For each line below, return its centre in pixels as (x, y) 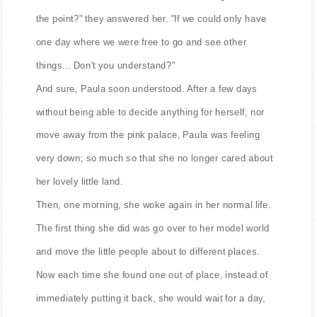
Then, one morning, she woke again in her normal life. (153, 204)
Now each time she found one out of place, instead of (152, 275)
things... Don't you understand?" (105, 65)
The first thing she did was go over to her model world (152, 228)
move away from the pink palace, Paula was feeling (148, 135)
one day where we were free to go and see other (141, 42)
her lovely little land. (79, 181)
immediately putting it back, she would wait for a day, (151, 298)
